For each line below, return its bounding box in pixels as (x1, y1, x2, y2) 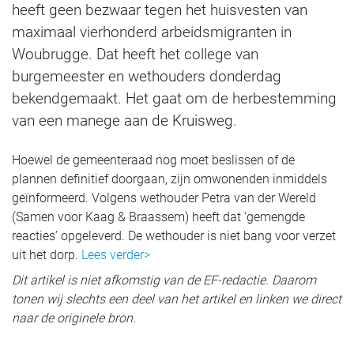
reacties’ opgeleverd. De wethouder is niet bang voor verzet (12, 228, 336, 243)
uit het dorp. (12, 247, 81, 262)
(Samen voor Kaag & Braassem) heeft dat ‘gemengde (12, 209, 305, 224)
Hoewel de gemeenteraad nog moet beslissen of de (12, 153, 295, 168)
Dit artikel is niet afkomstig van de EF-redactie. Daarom (12, 273, 316, 288)
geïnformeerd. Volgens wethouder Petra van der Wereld (12, 190, 316, 205)
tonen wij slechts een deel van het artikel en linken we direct (12, 292, 341, 307)
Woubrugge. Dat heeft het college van (12, 45, 258, 63)
